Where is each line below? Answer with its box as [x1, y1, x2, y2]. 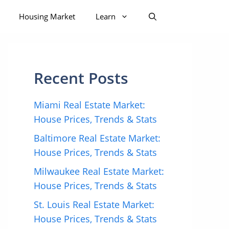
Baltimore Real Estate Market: [34, 132, 161, 144]
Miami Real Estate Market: [34, 99, 145, 111]
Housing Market [19, 11, 75, 21]
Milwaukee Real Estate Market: [34, 165, 164, 177]
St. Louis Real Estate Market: [34, 198, 154, 211]
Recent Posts [34, 67, 128, 88]
